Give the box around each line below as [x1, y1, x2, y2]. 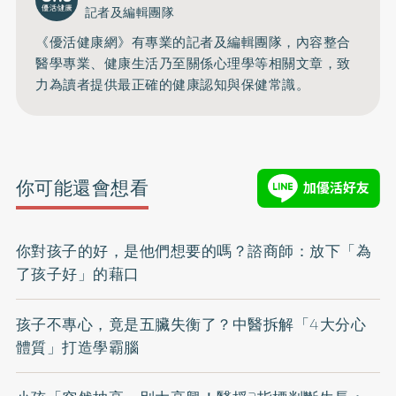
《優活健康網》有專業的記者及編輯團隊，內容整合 [35, 32, 351, 53]
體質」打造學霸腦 [15, 335, 140, 359]
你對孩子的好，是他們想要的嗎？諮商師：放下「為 [15, 239, 372, 263]
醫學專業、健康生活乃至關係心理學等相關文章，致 [35, 53, 351, 74]
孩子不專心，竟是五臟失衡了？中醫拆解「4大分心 [15, 312, 367, 336]
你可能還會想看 [15, 173, 149, 202]
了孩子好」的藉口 [15, 262, 140, 286]
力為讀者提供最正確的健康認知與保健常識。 [35, 74, 310, 95]
